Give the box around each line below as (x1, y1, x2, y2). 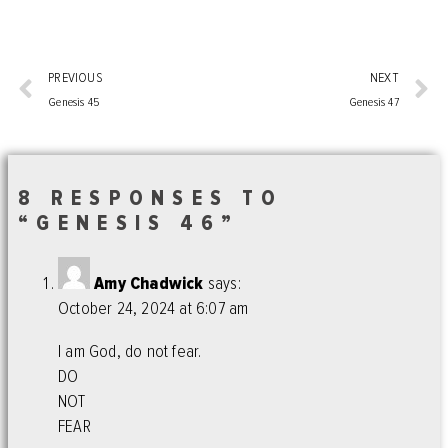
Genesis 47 (348, 95, 399, 111)
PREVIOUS (48, 69, 103, 87)
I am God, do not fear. (58, 340, 202, 362)
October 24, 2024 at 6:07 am (58, 298, 249, 320)
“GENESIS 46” (18, 211, 240, 237)
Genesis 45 (48, 95, 101, 111)
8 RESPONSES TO (18, 186, 284, 212)
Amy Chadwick (94, 273, 204, 295)
